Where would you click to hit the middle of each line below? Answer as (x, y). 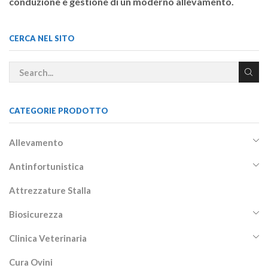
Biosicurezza (36, 214)
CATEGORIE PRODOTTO (59, 110)
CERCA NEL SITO (42, 39)
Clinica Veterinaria (48, 238)
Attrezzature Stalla (50, 190)
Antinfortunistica (46, 166)
